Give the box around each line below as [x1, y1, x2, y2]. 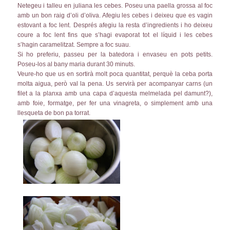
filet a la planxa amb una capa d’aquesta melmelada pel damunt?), [17, 90, 213, 97]
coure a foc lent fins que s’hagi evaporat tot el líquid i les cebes [17, 32, 213, 39]
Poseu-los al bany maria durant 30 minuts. [17, 61, 135, 68]
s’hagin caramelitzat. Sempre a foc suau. [17, 42, 130, 48]
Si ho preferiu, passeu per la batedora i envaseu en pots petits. [17, 51, 213, 58]
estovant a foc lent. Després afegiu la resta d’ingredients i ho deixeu [17, 22, 213, 29]
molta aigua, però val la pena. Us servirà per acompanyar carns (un [17, 81, 213, 87]
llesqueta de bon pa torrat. [17, 110, 90, 117]
